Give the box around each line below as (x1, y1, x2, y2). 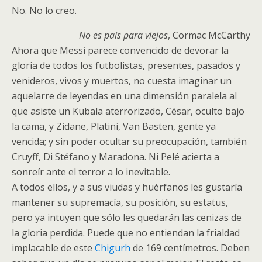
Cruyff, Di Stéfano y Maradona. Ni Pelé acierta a (12, 150, 219, 163)
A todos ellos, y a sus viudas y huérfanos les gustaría (12, 181, 242, 194)
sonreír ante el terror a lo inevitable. (12, 166, 170, 178)
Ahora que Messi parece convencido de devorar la (12, 44, 229, 57)
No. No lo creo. (12, 4, 77, 17)
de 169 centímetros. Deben (130, 242, 250, 254)
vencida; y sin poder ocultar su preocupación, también (12, 135, 247, 148)
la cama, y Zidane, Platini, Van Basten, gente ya (12, 120, 216, 133)
